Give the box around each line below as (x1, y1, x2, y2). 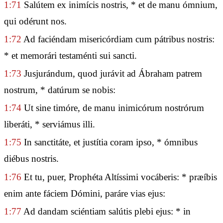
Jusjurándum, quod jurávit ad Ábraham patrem (21, 68, 202, 79)
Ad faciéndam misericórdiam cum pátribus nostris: (21, 33, 215, 44)
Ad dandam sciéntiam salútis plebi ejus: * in (21, 206, 191, 217)
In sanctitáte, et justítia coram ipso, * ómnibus (21, 137, 198, 148)
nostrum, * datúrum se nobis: (4, 85, 115, 95)
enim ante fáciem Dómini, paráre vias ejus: (4, 188, 165, 199)
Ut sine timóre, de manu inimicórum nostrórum (21, 103, 204, 113)
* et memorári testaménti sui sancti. (4, 50, 137, 61)
